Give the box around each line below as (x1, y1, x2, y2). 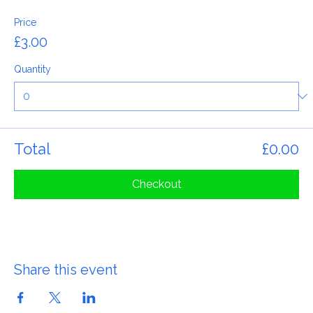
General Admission (14, 8, 135, 24)
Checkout (131, 198, 182, 212)
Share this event (14, 282, 117, 299)
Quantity (14, 85, 51, 96)
